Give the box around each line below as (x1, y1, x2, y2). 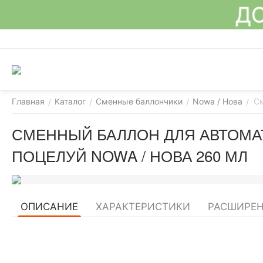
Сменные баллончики (96, 96, 183, 106)
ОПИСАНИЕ (21, 201, 78, 213)
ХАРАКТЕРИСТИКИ (96, 201, 190, 213)
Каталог (55, 96, 86, 106)
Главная (12, 96, 45, 106)
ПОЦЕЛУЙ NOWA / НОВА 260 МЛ (12, 144, 248, 166)
